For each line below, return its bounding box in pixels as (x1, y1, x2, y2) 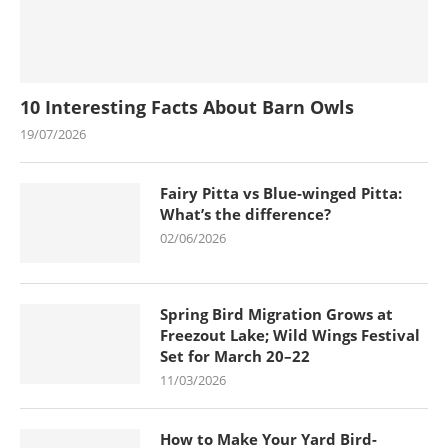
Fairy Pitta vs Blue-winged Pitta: (160, 182, 402, 203)
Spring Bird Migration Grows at (160, 303, 393, 324)
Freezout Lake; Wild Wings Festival (160, 324, 420, 345)
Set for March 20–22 (160, 345, 310, 366)
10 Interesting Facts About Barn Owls (20, 94, 354, 119)
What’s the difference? (160, 203, 331, 224)
